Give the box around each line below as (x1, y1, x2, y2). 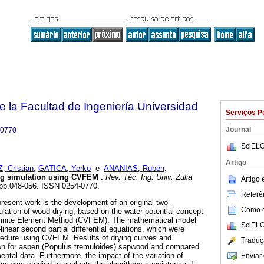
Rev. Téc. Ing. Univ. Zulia (103, 173, 192, 182)
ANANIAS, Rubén (104, 164, 164, 173)
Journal (226, 126, 251, 134)
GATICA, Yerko (38, 164, 91, 173)
